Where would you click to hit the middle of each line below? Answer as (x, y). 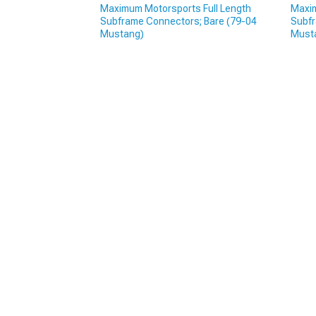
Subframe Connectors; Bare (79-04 (178, 22)
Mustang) (122, 34)
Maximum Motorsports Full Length (176, 9)
